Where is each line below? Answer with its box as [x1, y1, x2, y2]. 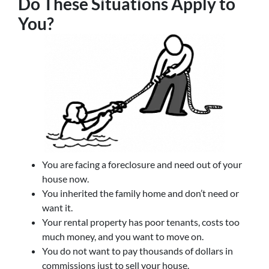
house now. [42, 173, 89, 184]
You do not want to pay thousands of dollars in [42, 245, 233, 256]
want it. [42, 202, 73, 213]
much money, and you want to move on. [42, 231, 204, 242]
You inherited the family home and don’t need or [42, 187, 239, 199]
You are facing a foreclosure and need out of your [42, 159, 242, 170]
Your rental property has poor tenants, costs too [42, 216, 240, 228]
